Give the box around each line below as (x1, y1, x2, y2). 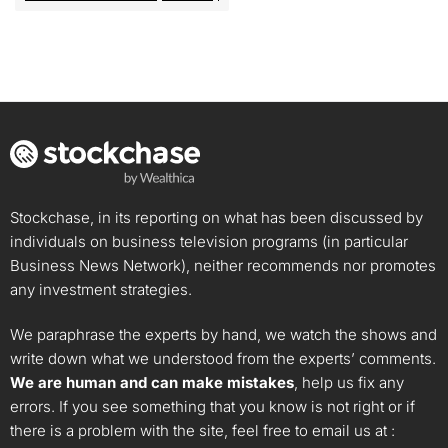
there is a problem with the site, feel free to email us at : (10, 421, 395, 441)
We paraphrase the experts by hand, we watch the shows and (10, 325, 437, 345)
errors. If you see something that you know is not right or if (10, 397, 415, 417)
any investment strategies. (10, 280, 192, 300)
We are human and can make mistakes (10, 373, 294, 393)
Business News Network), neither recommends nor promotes (10, 256, 436, 276)
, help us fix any (294, 373, 404, 393)
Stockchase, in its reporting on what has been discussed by (10, 208, 423, 228)
